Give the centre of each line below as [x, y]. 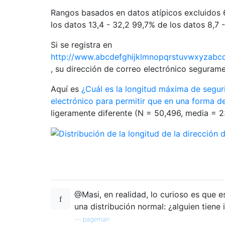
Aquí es [66, 89]
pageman [96, 219]
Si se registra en [81, 44]
